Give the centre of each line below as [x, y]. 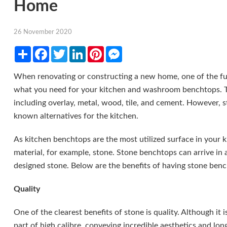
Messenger [141, 50]
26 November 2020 [43, 32]
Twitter [80, 50]
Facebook [66, 50]
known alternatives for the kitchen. [76, 116]
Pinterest [120, 50]
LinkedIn [100, 50]
